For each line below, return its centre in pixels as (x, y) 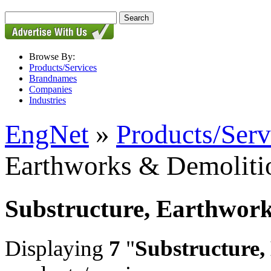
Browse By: (52, 57)
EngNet (47, 135)
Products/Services (63, 67)
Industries (47, 100)
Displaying (57, 248)
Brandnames (53, 78)
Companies (51, 89)
